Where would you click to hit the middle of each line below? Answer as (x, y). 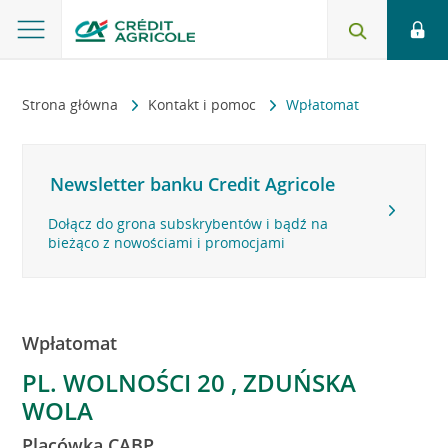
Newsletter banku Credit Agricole (193, 184)
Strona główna (72, 104)
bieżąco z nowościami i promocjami (167, 242)
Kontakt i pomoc (204, 104)
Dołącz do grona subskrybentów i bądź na (188, 223)
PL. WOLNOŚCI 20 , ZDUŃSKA (189, 382)
